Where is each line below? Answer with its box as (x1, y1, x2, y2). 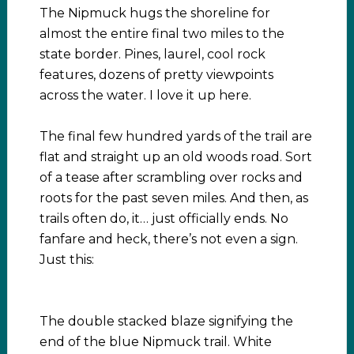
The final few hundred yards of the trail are (39, 128, 312, 144)
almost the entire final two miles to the (39, 25, 284, 41)
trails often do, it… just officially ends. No (39, 210, 288, 226)
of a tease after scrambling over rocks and (39, 169, 303, 185)
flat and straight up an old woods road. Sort (39, 149, 312, 164)
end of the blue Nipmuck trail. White (39, 333, 272, 349)
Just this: (39, 251, 94, 267)
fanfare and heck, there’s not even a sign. (39, 231, 298, 247)
